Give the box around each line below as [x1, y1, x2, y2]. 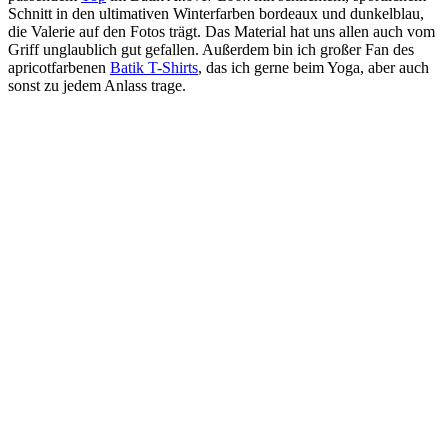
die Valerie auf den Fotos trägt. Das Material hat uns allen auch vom [8, 23, 435, 41]
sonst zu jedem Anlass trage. [8, 77, 190, 95]
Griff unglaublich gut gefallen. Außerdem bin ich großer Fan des [8, 41, 414, 59]
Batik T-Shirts [110, 59, 198, 77]
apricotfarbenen [8, 59, 110, 77]
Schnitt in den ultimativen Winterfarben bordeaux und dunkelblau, [8, 5, 424, 23]
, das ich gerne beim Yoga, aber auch [198, 59, 429, 77]
